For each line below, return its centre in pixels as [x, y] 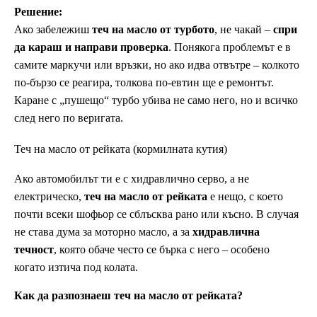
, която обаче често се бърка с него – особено [162, 249]
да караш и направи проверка [91, 47]
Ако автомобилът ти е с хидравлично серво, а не [132, 178]
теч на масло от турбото [153, 30]
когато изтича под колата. [76, 267]
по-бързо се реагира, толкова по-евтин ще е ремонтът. [144, 83]
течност [34, 249]
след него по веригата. [69, 118]
